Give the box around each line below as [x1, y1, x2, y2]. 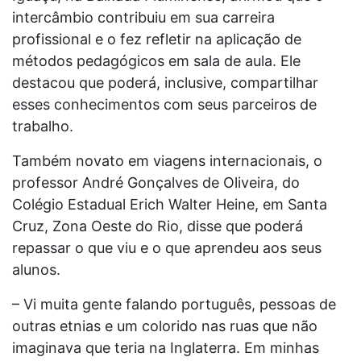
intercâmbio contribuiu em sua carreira [12, 8, 275, 26]
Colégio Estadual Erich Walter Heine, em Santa [12, 195, 327, 213]
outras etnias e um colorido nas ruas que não [12, 317, 317, 334]
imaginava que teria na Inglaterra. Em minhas [12, 338, 319, 356]
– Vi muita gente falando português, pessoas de [12, 295, 336, 313]
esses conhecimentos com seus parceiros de [12, 95, 317, 113]
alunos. [12, 260, 64, 278]
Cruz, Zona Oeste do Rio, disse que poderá [12, 217, 303, 234]
